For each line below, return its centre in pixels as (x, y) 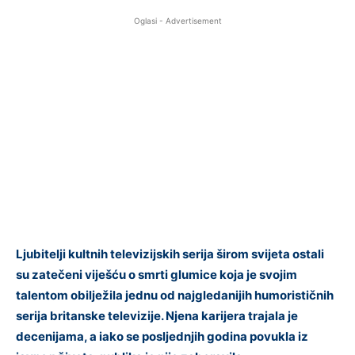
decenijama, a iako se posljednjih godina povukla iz (162, 336)
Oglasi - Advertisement (177, 20)
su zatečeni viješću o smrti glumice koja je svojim (157, 274)
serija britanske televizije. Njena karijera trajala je (157, 315)
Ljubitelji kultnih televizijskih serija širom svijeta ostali (170, 254)
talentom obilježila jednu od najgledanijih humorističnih (175, 295)
